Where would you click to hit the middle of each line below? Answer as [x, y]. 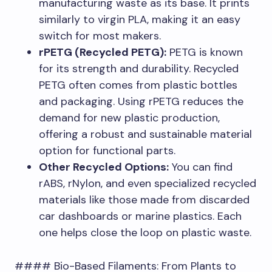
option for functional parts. [107, 150]
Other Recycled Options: [104, 167]
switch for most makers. [100, 36]
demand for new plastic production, [129, 117]
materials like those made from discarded [144, 199]
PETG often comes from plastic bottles [138, 85]
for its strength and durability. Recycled [139, 68]
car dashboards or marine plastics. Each [140, 216]
